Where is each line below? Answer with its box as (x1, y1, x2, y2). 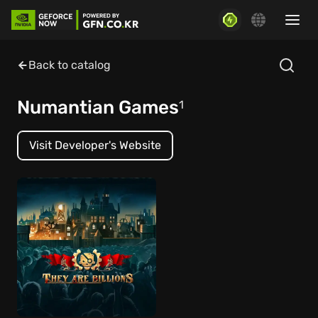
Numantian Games (17, 97, 179, 119)
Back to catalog (28, 58, 111, 72)
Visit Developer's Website (29, 138, 161, 152)
